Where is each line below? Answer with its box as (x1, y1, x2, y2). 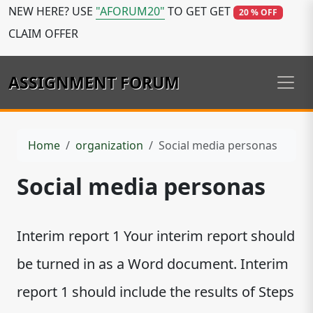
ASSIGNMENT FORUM (8, 71, 180, 94)
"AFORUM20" (96, 3, 165, 19)
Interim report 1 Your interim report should (17, 226, 295, 245)
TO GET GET (165, 3, 233, 19)
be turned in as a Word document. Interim (17, 254, 289, 273)
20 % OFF (238, 6, 277, 18)
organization (75, 138, 143, 153)
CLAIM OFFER (8, 26, 78, 41)
